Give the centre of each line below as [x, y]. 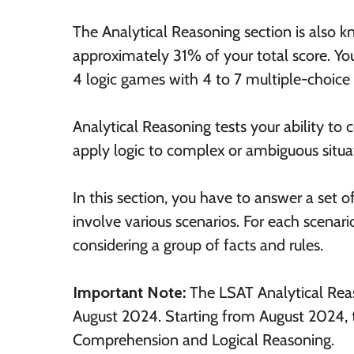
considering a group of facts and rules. [198, 245]
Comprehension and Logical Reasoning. [203, 340]
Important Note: [131, 293]
